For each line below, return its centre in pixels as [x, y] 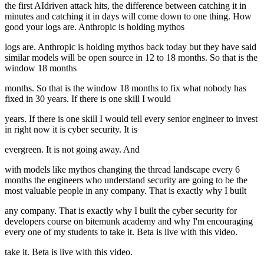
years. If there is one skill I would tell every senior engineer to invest [131, 119]
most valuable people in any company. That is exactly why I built [126, 191]
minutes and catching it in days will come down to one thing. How [128, 16]
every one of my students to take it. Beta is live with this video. [121, 232]
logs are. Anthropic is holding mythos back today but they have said [131, 47]
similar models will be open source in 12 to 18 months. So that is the [131, 58]
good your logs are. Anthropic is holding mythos [95, 27]
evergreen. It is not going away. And [72, 150]
